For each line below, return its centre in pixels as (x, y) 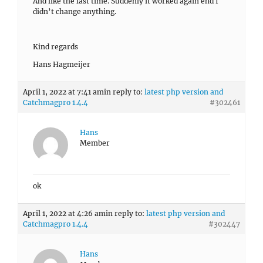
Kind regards (55, 47)
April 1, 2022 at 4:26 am (64, 213)
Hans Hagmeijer (62, 64)
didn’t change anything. (75, 11)
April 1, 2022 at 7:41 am (63, 92)
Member (95, 143)
